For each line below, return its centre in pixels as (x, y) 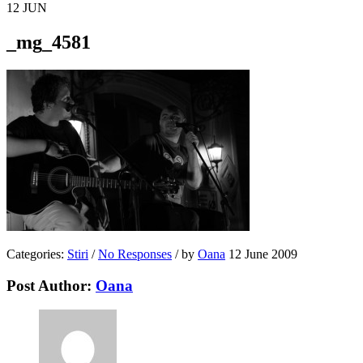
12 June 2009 (263, 254)
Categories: (37, 254)
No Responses (135, 254)
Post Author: (51, 285)
